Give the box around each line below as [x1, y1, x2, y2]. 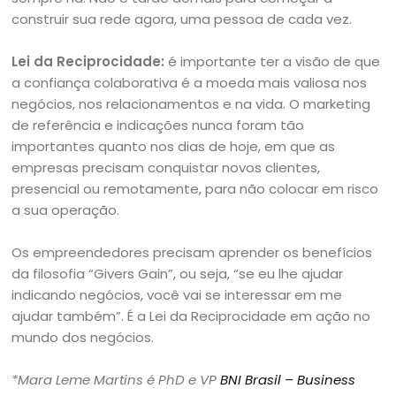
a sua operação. [11, 201, 120, 219]
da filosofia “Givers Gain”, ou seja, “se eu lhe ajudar [11, 264, 344, 283]
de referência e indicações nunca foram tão [11, 116, 305, 134]
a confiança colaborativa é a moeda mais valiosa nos [11, 73, 368, 92]
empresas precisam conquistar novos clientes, [11, 158, 321, 177]
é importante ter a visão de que [168, 52, 381, 71]
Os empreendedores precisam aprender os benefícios [11, 243, 373, 262]
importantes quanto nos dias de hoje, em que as [11, 137, 336, 156]
